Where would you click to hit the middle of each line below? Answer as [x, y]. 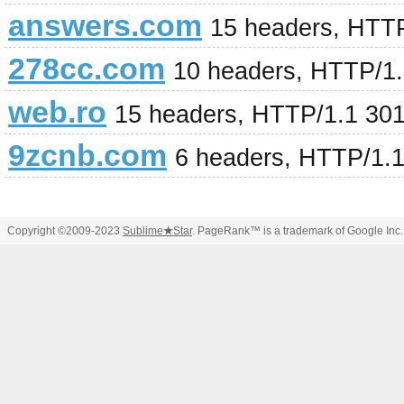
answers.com [105, 25]
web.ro [57, 112]
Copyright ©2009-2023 [65, 231]
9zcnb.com [87, 155]
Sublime [143, 231]
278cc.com [87, 69]
